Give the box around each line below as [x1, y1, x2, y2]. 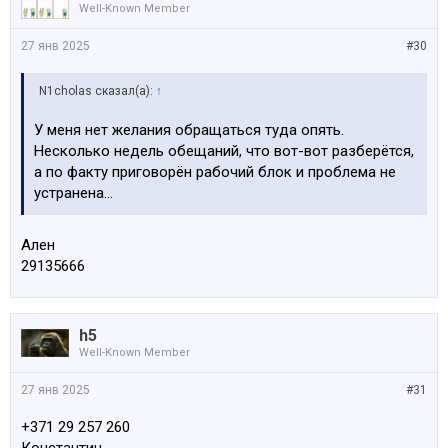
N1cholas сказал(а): [39, 84, 156, 98]
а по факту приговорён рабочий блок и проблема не [34, 163, 396, 181]
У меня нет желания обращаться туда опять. [34, 121, 344, 139]
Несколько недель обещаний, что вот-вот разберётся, [34, 142, 414, 160]
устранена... [34, 184, 113, 202]
